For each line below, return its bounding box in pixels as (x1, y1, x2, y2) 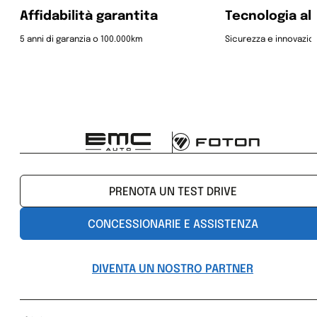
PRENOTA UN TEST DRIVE (108, 185, 237, 198)
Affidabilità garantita (20, 9, 158, 23)
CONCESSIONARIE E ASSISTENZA (87, 218, 258, 231)
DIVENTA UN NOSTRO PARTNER (92, 263, 253, 275)
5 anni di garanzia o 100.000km (20, 35, 143, 44)
